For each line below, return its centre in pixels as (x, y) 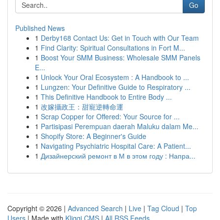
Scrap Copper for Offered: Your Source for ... (110, 116)
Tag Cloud (163, 208)
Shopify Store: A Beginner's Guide (94, 136)
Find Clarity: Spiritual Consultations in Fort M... (113, 48)
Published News (40, 28)
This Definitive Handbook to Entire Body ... (106, 97)
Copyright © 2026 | (38, 208)
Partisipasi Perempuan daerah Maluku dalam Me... (120, 126)
